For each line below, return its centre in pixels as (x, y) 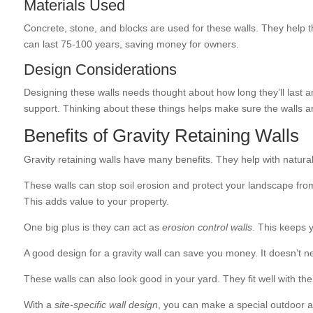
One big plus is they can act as (93, 227)
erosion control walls (207, 227)
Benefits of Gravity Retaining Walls (161, 136)
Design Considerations (100, 70)
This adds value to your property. (96, 201)
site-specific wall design (106, 305)
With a (39, 305)
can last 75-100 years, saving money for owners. (131, 44)
